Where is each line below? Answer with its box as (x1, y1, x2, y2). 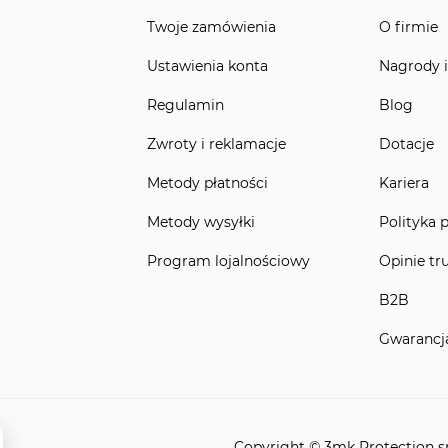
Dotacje (379, 134, 434, 153)
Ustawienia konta (146, 56, 268, 75)
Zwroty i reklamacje (146, 134, 286, 153)
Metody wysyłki (146, 212, 255, 231)
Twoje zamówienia (146, 17, 276, 36)
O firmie (379, 17, 438, 36)
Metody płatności (146, 173, 268, 192)
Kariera (379, 173, 429, 192)
